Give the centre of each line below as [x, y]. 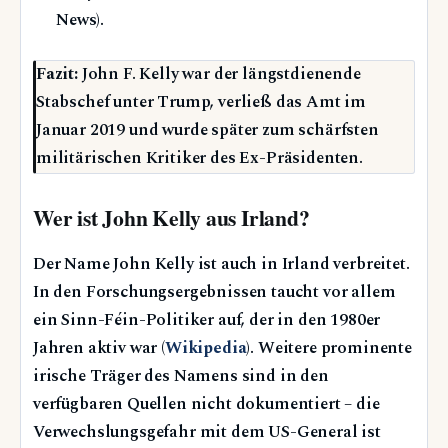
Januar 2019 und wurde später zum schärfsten [207, 131]
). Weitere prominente [329, 348]
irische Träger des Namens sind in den [181, 376]
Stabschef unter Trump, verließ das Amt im [201, 103]
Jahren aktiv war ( [99, 348]
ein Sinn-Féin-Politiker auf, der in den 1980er [207, 320]
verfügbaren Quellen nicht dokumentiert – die [206, 404]
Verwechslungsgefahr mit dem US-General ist [207, 432]
